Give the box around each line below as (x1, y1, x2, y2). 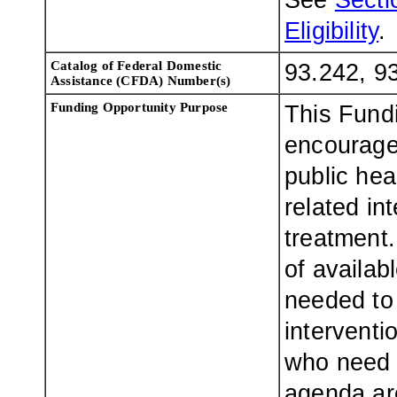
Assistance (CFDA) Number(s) (51, 73, 231, 88)
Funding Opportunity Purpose (51, 99, 229, 114)
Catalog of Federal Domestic (51, 58, 222, 73)
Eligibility (284, 18, 379, 44)
